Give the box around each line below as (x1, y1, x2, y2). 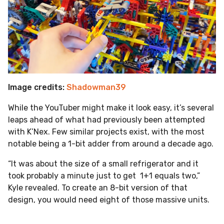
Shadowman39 (66, 82, 126, 92)
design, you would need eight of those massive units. (8, 194, 211, 204)
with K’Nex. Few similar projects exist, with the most (8, 126, 204, 136)
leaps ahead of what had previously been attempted (8, 114, 205, 124)
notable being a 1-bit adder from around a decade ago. (8, 138, 213, 148)
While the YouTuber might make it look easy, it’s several (8, 102, 214, 112)
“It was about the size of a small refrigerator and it (8, 158, 198, 168)
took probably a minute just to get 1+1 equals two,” (8, 170, 200, 180)
